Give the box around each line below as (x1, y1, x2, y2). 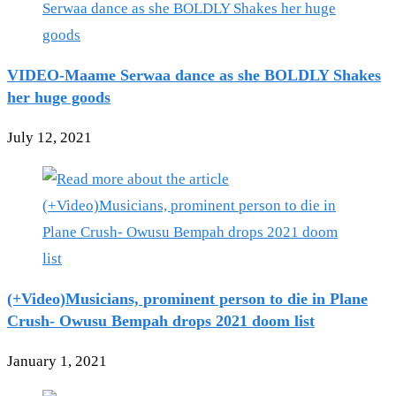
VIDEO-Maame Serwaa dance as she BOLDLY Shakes (7, 66, 381, 85)
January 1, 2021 (7, 353, 107, 370)
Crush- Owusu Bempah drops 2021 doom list (7, 312, 315, 331)
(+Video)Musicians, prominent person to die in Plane (7, 290, 368, 308)
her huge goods (7, 88, 110, 107)
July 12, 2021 (7, 129, 92, 147)
